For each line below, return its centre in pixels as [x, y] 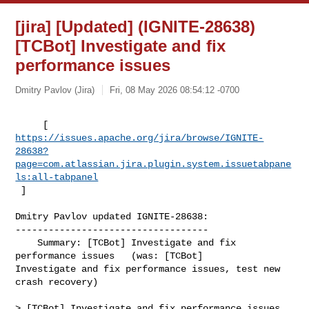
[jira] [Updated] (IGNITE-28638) [136, 27]
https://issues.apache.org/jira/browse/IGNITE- [140, 138]
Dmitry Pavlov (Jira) [55, 90]
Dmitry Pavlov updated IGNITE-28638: [112, 216]
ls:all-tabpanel [57, 177]
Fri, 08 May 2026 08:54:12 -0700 [175, 90]
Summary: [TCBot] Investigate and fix [27, 242]
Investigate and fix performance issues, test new [148, 269]
